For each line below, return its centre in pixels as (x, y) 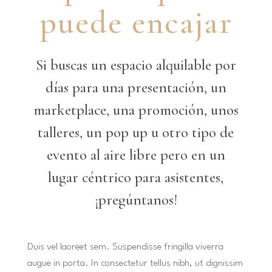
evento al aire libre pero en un (136, 155)
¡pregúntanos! (136, 200)
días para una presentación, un (136, 87)
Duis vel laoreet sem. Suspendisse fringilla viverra (125, 247)
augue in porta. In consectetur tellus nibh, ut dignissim (135, 263)
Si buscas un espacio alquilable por (136, 65)
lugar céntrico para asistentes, (136, 177)
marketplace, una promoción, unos (136, 110)
